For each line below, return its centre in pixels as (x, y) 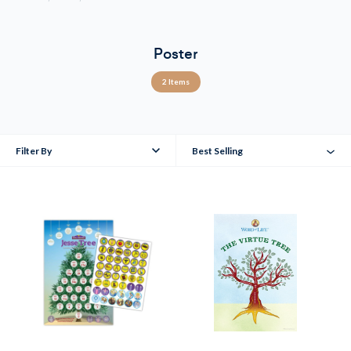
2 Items (175, 81)
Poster (175, 54)
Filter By (34, 150)
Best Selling (217, 151)
